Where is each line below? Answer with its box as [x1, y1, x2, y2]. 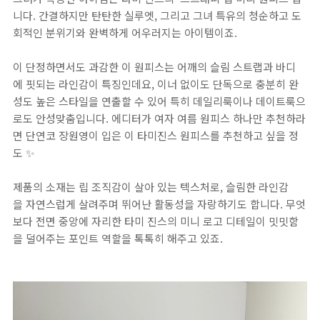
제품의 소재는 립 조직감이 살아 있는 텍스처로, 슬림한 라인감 [13, 179, 289, 194]
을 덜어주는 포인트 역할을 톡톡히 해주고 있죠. [13, 231, 223, 246]
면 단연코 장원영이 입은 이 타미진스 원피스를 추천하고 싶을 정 [13, 128, 299, 143]
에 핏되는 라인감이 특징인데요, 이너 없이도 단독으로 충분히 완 [13, 76, 299, 91]
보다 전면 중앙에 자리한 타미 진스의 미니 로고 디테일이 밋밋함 [13, 214, 299, 229]
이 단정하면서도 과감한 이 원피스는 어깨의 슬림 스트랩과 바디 [13, 59, 296, 74]
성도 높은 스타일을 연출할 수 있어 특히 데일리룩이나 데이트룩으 [13, 94, 306, 109]
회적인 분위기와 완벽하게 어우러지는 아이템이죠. [13, 25, 240, 40]
